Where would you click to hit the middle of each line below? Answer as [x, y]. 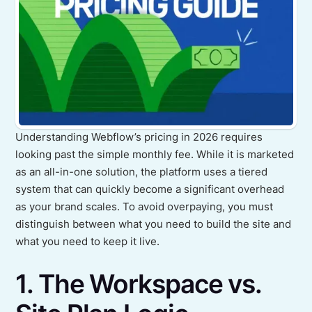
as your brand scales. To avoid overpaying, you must [145, 207]
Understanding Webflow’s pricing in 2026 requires [139, 138]
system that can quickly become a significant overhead [150, 190]
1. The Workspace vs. [139, 283]
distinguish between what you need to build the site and [154, 225]
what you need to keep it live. [88, 242]
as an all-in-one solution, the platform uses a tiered [142, 172]
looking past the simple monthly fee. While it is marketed [155, 155]
